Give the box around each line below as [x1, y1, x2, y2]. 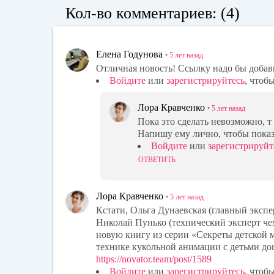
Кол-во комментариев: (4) [65, 4, 240, 23]
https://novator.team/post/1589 [96, 253, 212, 264]
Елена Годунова [96, 49, 163, 60]
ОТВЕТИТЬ [138, 155, 176, 164]
